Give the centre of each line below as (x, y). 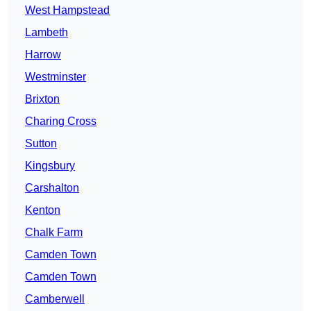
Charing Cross (61, 121)
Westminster (56, 77)
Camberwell (55, 299)
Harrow (43, 55)
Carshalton (52, 188)
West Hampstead (67, 10)
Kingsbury (50, 166)
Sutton (41, 144)
